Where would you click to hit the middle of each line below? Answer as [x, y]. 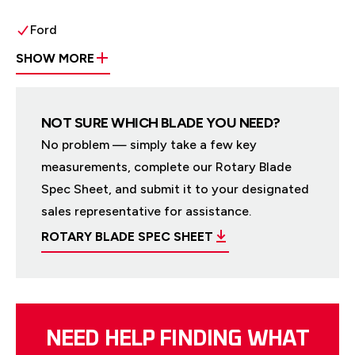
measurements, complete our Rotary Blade [166, 167]
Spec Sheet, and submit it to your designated [175, 189]
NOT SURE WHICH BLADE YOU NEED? [161, 123]
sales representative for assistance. [146, 212]
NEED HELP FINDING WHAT [177, 340]
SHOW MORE [55, 59]
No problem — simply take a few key [149, 145]
